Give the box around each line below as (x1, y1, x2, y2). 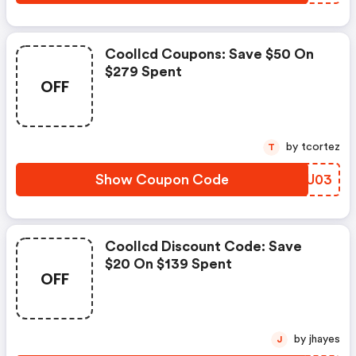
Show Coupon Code (95, 172, 229, 188)
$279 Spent (105, 64, 182, 79)
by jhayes (309, 334, 340, 346)
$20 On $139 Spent (105, 257, 232, 272)
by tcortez (301, 141, 340, 153)
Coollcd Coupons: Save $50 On (105, 47, 314, 62)
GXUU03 (277, 172, 332, 188)
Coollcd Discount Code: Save (105, 239, 302, 254)
